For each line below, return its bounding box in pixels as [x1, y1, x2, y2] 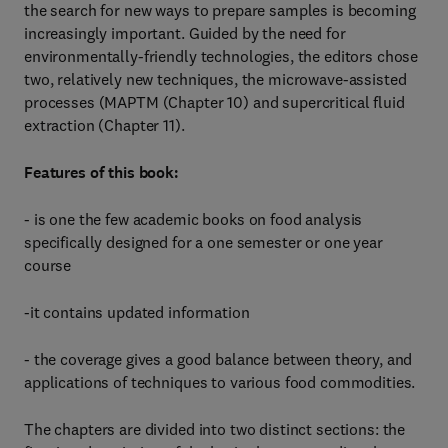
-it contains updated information [24, 302, 250, 322]
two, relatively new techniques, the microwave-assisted [24, 69, 407, 89]
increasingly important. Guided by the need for [24, 23, 346, 43]
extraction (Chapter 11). [24, 115, 185, 135]
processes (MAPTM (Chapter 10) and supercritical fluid [24, 92, 405, 112]
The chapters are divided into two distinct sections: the [24, 419, 406, 439]
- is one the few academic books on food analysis [24, 209, 363, 229]
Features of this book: [24, 162, 179, 183]
